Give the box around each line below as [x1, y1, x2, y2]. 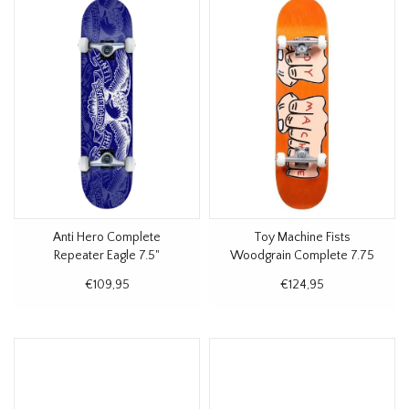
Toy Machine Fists [254, 230, 351, 245]
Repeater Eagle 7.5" [54, 248, 160, 263]
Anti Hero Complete [53, 230, 161, 245]
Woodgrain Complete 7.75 [230, 248, 374, 263]
